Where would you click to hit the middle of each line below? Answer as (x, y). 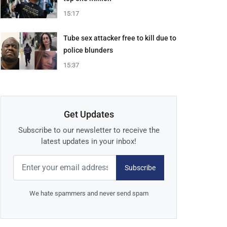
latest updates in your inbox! (89, 142)
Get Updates (89, 115)
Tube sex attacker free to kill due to (120, 38)
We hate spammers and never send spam (89, 194)
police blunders (88, 50)
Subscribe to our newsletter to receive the (89, 130)
